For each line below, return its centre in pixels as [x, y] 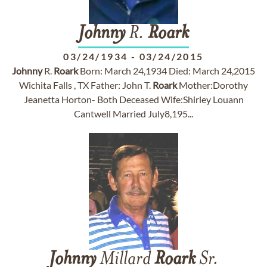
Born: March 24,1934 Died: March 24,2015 [167, 71]
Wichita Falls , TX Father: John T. [86, 85]
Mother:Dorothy [212, 85]
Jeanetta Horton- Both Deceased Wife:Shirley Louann [133, 99]
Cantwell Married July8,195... [133, 114]
